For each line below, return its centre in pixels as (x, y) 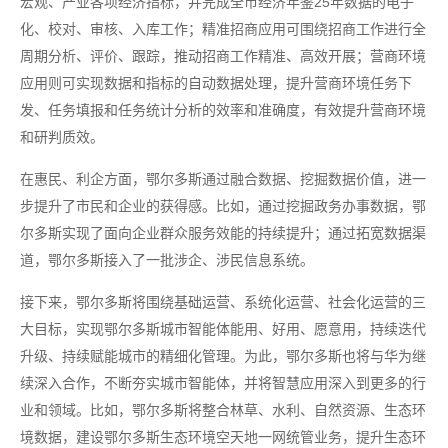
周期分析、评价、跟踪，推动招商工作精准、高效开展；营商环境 (223, 56)
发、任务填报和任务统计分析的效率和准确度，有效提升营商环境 (223, 110)
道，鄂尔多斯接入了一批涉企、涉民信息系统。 (167, 260)
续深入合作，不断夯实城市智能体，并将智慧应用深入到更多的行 (223, 383)
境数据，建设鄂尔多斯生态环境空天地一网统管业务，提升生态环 (223, 437)
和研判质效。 (62, 137)
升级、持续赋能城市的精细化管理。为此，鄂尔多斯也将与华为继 (223, 356)
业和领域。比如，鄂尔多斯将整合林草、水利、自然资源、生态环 (223, 410)
